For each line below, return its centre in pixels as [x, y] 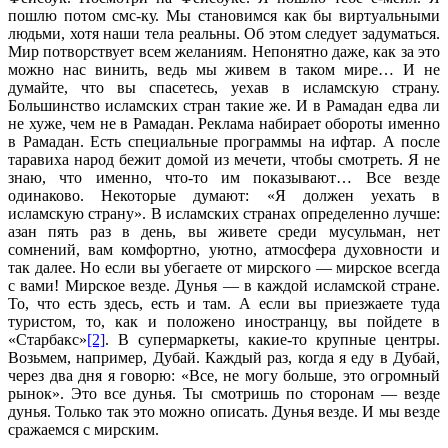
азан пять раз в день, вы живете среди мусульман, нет [224, 231]
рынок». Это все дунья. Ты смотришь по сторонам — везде [224, 393]
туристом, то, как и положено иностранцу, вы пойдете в [224, 321]
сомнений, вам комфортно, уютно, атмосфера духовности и [224, 249]
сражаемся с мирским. [83, 429]
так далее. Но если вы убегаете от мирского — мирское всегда [224, 267]
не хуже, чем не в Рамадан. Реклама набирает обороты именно [224, 123]
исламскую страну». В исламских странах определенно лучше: [224, 213]
